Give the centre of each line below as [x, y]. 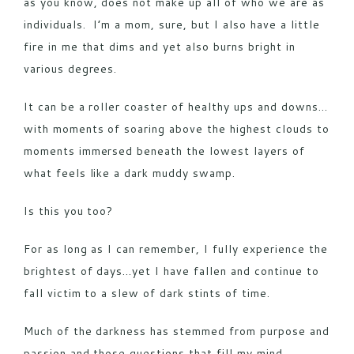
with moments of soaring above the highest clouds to [176, 128]
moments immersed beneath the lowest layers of [164, 151]
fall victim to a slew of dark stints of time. [147, 293]
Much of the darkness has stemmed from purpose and [176, 331]
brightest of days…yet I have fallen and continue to [171, 271]
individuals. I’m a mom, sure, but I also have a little [171, 24]
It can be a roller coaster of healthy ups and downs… [175, 106]
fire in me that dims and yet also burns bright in [159, 46]
